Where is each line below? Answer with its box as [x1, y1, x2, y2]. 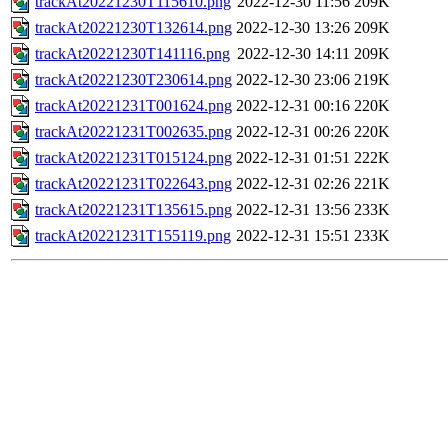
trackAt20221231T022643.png [35, 175, 232, 193]
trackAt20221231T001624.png [35, 97, 232, 115]
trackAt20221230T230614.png [35, 71, 232, 89]
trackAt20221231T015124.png [35, 149, 232, 167]
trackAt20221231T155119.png [35, 227, 231, 245]
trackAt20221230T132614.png [35, 19, 232, 37]
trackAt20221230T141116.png [35, 45, 230, 63]
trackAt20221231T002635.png [35, 123, 232, 141]
